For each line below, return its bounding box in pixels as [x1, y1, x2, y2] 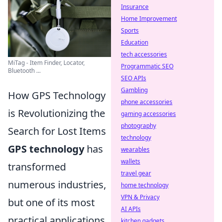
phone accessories [121, 98, 172, 106]
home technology [121, 181, 168, 189]
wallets [121, 157, 140, 166]
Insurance [121, 2, 149, 11]
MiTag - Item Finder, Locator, [8, 58, 85, 67]
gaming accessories [121, 110, 176, 118]
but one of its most [8, 195, 95, 209]
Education [121, 38, 148, 47]
